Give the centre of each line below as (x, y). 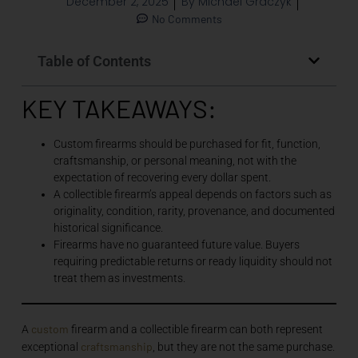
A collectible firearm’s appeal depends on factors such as (192, 194)
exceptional (51, 346)
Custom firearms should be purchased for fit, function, (187, 143)
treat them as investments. (119, 278)
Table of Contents (94, 61)
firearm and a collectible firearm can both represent (195, 329)
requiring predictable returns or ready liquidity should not (193, 261)
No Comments (187, 18)
